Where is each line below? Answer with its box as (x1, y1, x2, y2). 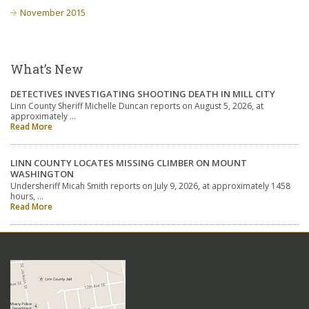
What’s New (10, 61, 83, 77)
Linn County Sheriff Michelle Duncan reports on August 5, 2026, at (10, 100, 263, 112)
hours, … (10, 190, 43, 202)
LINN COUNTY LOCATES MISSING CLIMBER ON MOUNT (10, 157, 247, 169)
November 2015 (20, 6, 86, 19)
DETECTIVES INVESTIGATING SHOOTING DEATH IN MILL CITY (10, 88, 275, 100)
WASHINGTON (10, 168, 74, 180)
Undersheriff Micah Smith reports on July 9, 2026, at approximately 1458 (10, 180, 290, 192)
